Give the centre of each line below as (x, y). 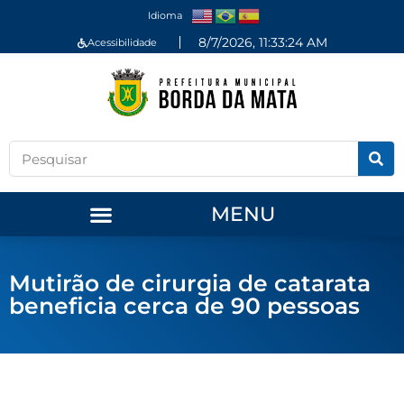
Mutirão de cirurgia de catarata (190, 284)
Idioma (165, 15)
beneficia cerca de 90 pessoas (184, 306)
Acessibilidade (122, 42)
